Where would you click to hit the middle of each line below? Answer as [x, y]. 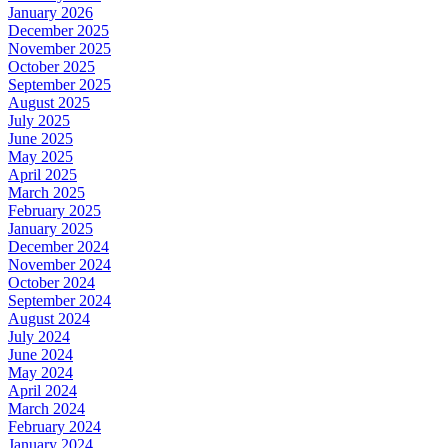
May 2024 [40, 373]
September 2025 [59, 85]
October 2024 [51, 283]
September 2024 [59, 301]
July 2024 [39, 337]
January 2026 [50, 13]
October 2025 [51, 67]
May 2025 [40, 157]
